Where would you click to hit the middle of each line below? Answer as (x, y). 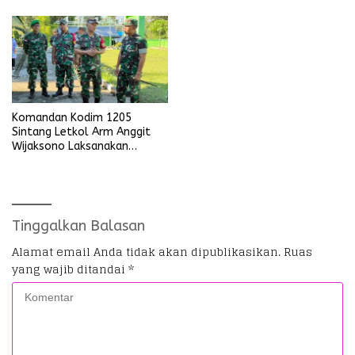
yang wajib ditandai (70, 269)
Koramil (32, 175)
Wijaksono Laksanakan (70, 147)
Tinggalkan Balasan (78, 226)
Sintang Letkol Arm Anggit (81, 132)
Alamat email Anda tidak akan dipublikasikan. (146, 252)
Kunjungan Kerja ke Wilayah (82, 161)
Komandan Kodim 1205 (72, 118)
